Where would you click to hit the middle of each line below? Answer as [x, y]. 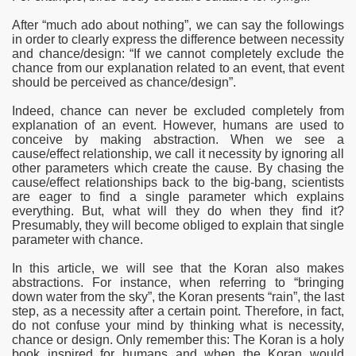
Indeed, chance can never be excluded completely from [178, 111]
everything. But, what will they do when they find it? [178, 211]
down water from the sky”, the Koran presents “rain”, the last [178, 297]
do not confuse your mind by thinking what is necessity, [178, 325]
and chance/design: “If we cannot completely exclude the [178, 54]
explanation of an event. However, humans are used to [178, 125]
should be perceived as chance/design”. [124, 82]
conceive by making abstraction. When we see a [178, 139]
